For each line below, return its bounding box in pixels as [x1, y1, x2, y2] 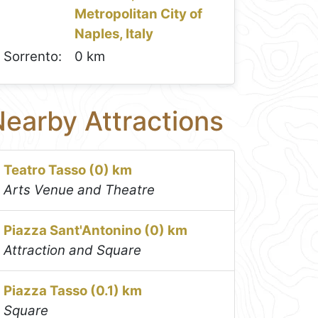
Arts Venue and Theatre [4, 182, 155, 199]
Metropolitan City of [75, 5, 203, 22]
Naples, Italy [75, 25, 154, 42]
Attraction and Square [4, 242, 142, 259]
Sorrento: [4, 48, 62, 65]
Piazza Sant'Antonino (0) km [4, 222, 188, 239]
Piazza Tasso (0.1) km [4, 283, 143, 300]
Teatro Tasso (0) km [4, 162, 133, 179]
